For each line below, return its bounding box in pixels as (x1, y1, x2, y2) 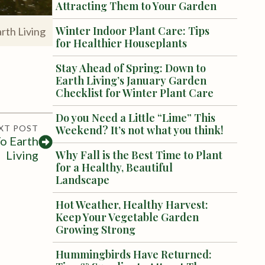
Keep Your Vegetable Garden (55, 210, 199, 224)
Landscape (55, 173, 109, 187)
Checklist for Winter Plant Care (55, 86, 214, 100)
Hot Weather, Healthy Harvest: (55, 198, 208, 212)
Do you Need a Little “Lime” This (55, 111, 215, 125)
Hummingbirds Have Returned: (55, 247, 212, 261)
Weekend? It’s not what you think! (55, 123, 224, 137)
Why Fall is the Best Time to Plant (55, 148, 222, 162)
